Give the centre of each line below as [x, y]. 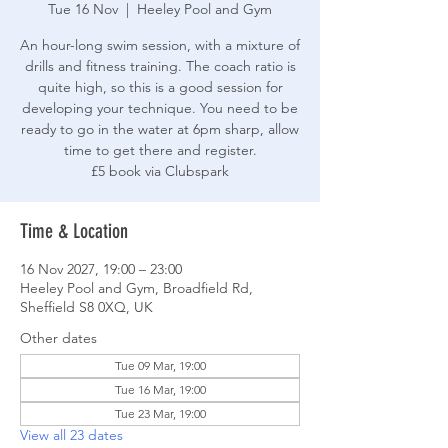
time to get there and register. [160, 149]
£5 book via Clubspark [160, 170]
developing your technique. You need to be [160, 107]
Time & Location [74, 230]
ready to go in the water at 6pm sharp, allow [160, 128]
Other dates [58, 337]
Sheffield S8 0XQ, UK [86, 306]
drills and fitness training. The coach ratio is [160, 65]
